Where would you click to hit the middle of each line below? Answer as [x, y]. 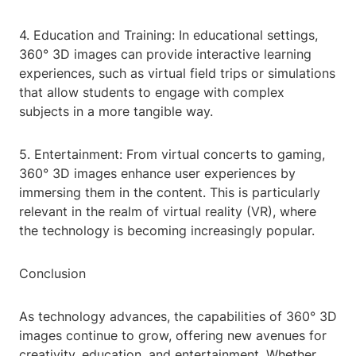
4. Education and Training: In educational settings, [168, 35]
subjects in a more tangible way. [116, 112]
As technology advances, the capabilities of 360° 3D [178, 317]
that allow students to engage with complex [152, 93]
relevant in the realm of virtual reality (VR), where [168, 212]
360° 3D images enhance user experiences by [157, 174]
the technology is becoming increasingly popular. [167, 231]
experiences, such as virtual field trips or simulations [177, 74]
